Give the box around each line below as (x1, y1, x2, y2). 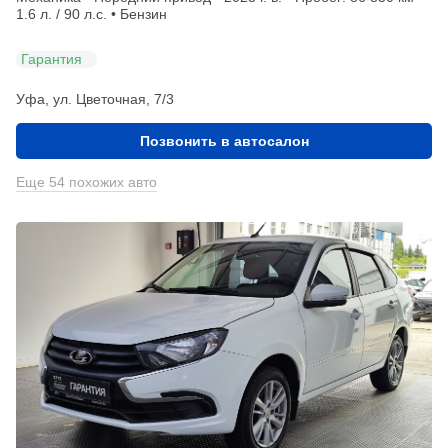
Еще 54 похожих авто (16, 173, 157, 190)
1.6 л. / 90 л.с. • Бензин (16, 5, 167, 22)
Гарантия (21, 51, 82, 68)
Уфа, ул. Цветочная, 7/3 (16, 90, 174, 107)
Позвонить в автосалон (139, 132, 309, 149)
